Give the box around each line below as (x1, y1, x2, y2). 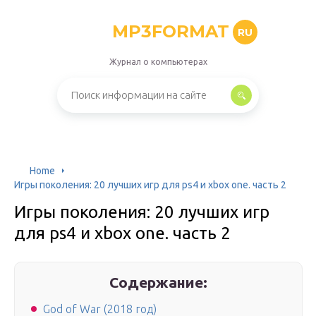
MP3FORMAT (111, 21, 229, 42)
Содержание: (109, 274, 208, 291)
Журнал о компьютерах (109, 57, 207, 66)
